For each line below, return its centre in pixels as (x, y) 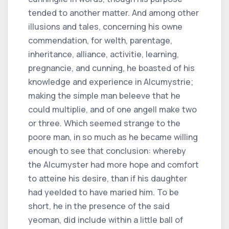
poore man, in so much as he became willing (113, 137)
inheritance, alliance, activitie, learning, (104, 54)
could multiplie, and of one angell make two (112, 109)
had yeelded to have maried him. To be (104, 192)
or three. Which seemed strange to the (104, 123)
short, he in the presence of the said (99, 206)
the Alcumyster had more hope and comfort (113, 164)
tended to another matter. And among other (113, 13)
